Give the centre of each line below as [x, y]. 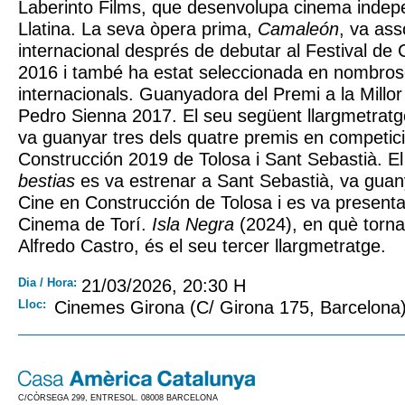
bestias [47, 180]
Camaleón [298, 28]
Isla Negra [193, 224]
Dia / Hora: [47, 282]
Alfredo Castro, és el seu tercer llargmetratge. [202, 245]
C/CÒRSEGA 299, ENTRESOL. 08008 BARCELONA [118, 397]
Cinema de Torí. [85, 224]
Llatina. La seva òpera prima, [138, 28]
